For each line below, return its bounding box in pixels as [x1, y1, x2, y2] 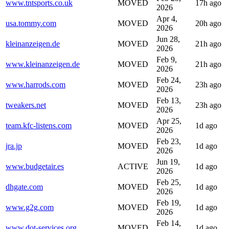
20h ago [195, 18, 221, 28]
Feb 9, [156, 55, 177, 64]
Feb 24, [156, 75, 181, 84]
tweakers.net [6, 100, 46, 109]
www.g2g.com [6, 202, 54, 212]
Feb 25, [156, 177, 181, 187]
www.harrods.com [6, 80, 65, 89]
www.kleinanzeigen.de [6, 59, 80, 68]
